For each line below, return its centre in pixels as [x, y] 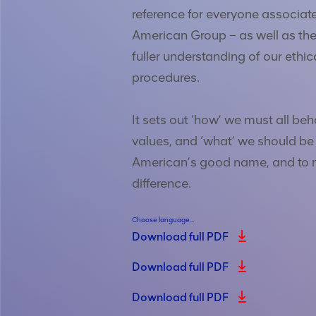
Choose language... [163, 219]
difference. [162, 183]
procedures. [166, 77]
